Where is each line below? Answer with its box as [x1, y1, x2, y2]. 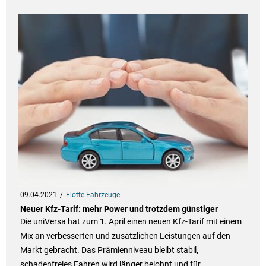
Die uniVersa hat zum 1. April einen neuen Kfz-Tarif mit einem [20, 217, 242, 227]
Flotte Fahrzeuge [65, 191, 120, 199]
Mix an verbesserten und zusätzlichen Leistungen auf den [20, 231, 230, 241]
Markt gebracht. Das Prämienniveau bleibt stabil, [20, 245, 198, 255]
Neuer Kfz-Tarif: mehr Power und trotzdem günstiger [20, 204, 218, 214]
